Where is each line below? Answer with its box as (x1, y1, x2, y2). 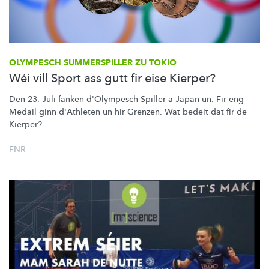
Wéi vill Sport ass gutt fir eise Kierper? (9, 70, 216, 86)
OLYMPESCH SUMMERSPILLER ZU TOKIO (9, 56, 177, 68)
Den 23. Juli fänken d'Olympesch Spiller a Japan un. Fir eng (9, 93, 244, 105)
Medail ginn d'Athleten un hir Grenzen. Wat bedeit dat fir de (9, 106, 247, 118)
